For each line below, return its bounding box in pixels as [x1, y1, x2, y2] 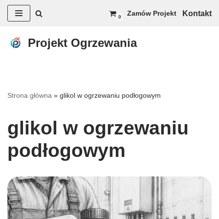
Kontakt [182, 9, 212, 18]
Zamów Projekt [127, 9, 176, 17]
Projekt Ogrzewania [28, 36, 137, 49]
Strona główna [7, 91, 52, 99]
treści [7, 49, 26, 58]
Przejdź [7, 23, 34, 31]
